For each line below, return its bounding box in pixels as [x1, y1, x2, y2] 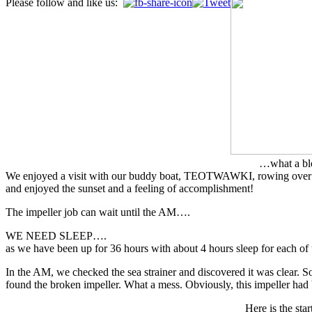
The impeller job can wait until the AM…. [6, 205, 190, 218]
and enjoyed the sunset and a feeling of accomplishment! [6, 182, 253, 194]
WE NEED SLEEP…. [6, 229, 107, 242]
